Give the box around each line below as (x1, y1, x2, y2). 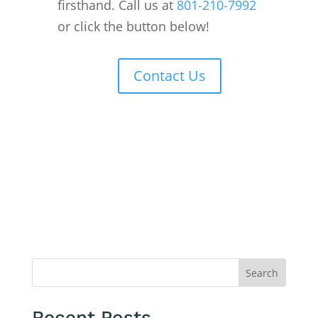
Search (246, 265, 279, 280)
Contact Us (133, 66, 206, 86)
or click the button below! (57, 18, 209, 35)
